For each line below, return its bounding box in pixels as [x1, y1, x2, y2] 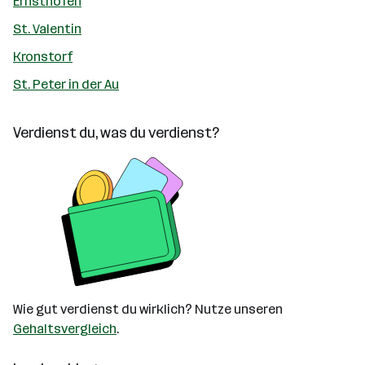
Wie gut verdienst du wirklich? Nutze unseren [13, 301, 283, 317]
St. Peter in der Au [13, 77, 119, 92]
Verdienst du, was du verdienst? [13, 124, 219, 142]
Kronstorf [13, 49, 73, 64]
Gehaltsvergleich [13, 321, 117, 336]
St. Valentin [13, 21, 81, 37]
